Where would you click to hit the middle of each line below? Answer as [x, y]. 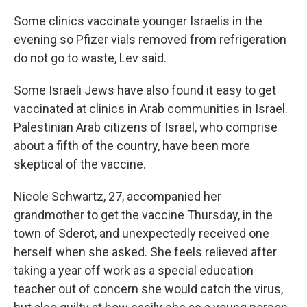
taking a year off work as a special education [134, 270]
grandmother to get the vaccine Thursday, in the [143, 215]
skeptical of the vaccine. [80, 164]
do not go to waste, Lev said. [90, 58]
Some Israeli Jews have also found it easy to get [145, 90]
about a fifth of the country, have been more [132, 146]
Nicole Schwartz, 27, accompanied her [118, 196]
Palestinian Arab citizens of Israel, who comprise [146, 127]
